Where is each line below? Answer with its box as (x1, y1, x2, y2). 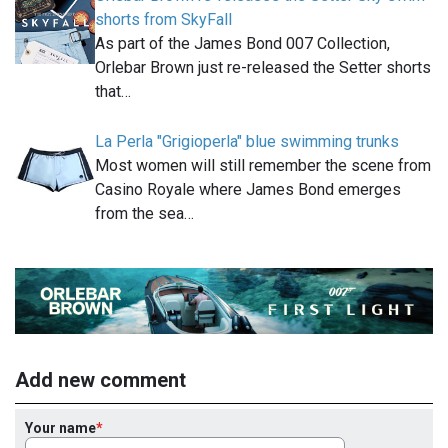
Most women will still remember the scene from (95, 156, 431, 176)
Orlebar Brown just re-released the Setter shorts (95, 58, 431, 78)
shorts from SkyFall (95, 10, 232, 30)
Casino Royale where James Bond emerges (95, 180, 401, 200)
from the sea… (95, 204, 194, 224)
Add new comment (15, 367, 186, 392)
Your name (25, 419, 96, 436)
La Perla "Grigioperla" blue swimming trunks (95, 132, 399, 152)
